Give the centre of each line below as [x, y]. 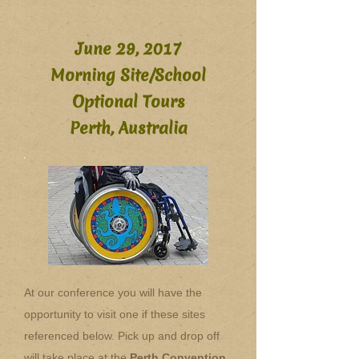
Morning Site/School [128, 75]
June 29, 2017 [128, 48]
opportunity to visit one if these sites [115, 314]
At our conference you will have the [113, 292]
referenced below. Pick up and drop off [122, 336]
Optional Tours [128, 101]
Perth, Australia [128, 128]
